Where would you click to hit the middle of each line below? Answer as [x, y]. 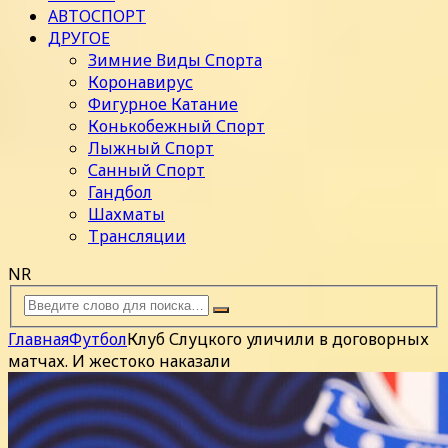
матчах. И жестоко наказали [119, 360]
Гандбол [120, 192]
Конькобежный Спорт [176, 126]
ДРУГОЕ [79, 38]
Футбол [98, 338]
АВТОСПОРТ [97, 16]
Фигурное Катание [163, 104]
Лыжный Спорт [151, 148]
